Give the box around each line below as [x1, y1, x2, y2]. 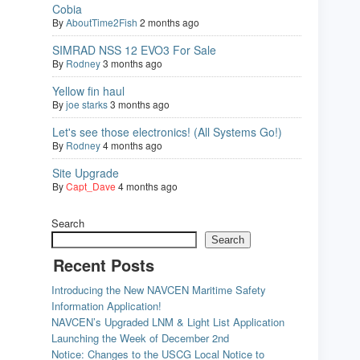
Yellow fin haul [52, 83, 125, 100]
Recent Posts [53, 253, 154, 277]
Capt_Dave [66, 179, 116, 194]
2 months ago [140, 15, 199, 30]
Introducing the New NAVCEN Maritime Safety [51, 282, 266, 298]
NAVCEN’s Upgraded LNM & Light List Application [51, 314, 284, 330]
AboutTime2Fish [66, 15, 137, 30]
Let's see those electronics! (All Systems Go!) [52, 124, 282, 141]
